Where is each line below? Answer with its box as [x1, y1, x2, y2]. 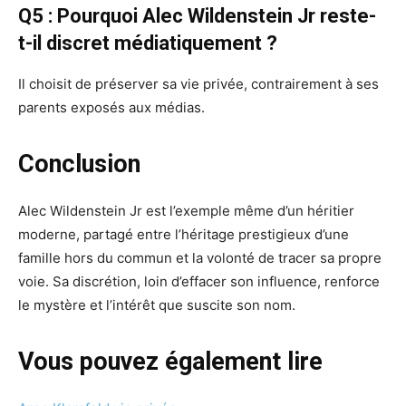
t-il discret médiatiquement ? [18, 32, 277, 55]
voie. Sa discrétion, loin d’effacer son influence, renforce [18, 273, 380, 291]
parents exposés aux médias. [18, 99, 205, 117]
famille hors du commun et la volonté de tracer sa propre [18, 249, 382, 267]
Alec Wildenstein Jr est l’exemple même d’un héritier [18, 202, 354, 220]
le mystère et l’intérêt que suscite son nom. [18, 296, 295, 314]
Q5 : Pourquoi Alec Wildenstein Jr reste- [18, 5, 376, 28]
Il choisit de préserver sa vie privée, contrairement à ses [18, 75, 379, 93]
